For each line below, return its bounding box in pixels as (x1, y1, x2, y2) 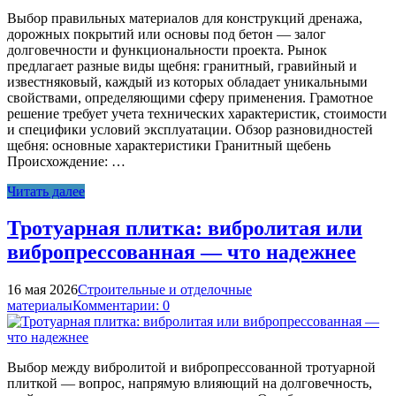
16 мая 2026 (7, 282, 78, 298)
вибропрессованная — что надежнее (7, 240, 356, 264)
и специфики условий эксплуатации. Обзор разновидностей (7, 121, 373, 137)
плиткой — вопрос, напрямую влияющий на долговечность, (7, 376, 372, 392)
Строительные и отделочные (78, 282, 252, 298)
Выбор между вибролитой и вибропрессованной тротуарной (7, 360, 376, 376)
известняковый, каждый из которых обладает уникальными (7, 73, 368, 89)
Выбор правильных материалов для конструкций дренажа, (7, 10, 362, 26)
